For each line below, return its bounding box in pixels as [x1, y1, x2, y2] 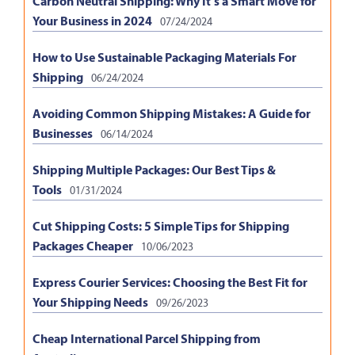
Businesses [32, 124, 93, 141]
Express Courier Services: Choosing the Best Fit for [32, 273, 307, 290]
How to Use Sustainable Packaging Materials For [32, 48, 296, 65]
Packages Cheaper [32, 237, 133, 254]
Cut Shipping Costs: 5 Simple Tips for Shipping [32, 217, 289, 234]
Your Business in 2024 [32, 12, 152, 29]
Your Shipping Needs [32, 293, 148, 310]
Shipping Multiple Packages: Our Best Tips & [32, 161, 276, 177]
